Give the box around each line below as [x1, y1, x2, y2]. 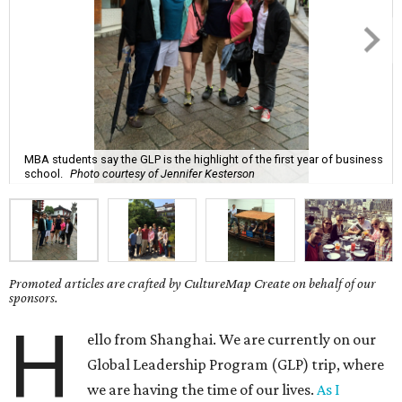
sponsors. [9, 290, 58, 306]
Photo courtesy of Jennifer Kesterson [70, 166, 255, 180]
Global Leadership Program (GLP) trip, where [87, 355, 385, 374]
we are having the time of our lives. [87, 380, 318, 399]
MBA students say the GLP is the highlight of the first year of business [24, 152, 383, 166]
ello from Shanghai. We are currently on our [87, 330, 377, 349]
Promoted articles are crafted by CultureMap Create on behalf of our [9, 275, 376, 292]
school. [24, 166, 63, 180]
